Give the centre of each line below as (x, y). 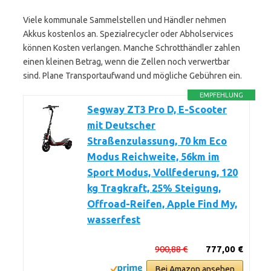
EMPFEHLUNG (222, 95)
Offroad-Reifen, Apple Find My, (162, 204)
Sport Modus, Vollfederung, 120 (162, 172)
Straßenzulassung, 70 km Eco (157, 141)
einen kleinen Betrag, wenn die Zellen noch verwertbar (126, 62)
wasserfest (114, 220)
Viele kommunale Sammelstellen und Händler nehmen (125, 20)
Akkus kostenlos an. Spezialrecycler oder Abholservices (128, 34)
